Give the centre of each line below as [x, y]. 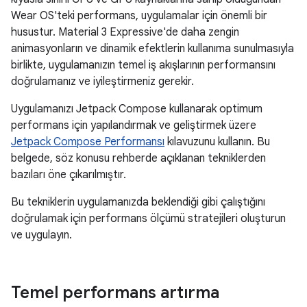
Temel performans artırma [115, 293]
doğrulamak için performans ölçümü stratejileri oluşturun [148, 219]
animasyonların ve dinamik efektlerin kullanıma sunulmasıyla [152, 49]
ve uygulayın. [41, 235]
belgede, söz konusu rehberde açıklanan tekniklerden [138, 158]
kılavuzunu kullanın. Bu [217, 142]
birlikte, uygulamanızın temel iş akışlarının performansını [143, 65]
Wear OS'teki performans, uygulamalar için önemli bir [139, 16]
